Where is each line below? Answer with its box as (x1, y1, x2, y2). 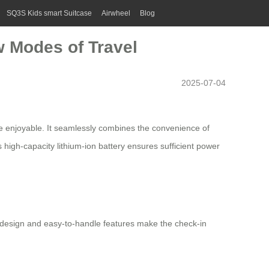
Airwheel (101, 9, 130, 17)
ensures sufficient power (125, 141, 220, 151)
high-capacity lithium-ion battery (4, 141, 125, 151)
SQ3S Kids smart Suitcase (7, 9, 92, 17)
